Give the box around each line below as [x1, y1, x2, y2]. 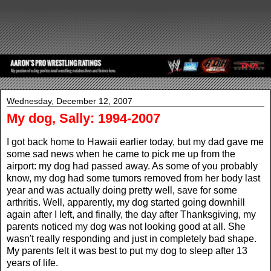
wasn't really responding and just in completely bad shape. [7, 233, 256, 244]
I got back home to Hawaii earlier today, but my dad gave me [7, 136, 264, 147]
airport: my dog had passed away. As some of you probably [7, 160, 258, 171]
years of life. [7, 257, 58, 268]
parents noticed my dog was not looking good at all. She [7, 221, 246, 232]
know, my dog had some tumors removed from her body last [7, 172, 260, 183]
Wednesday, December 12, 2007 [7, 96, 132, 106]
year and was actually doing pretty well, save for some [7, 184, 237, 195]
